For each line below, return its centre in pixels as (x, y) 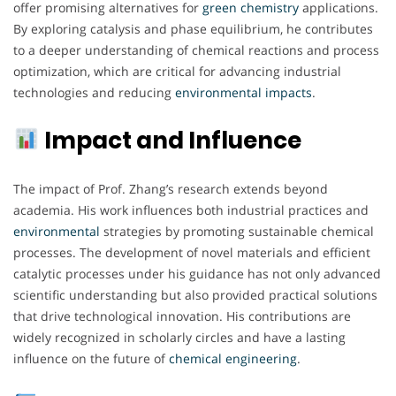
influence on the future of (91, 358)
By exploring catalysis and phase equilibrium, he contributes (193, 28)
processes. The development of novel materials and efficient (192, 252)
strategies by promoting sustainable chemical (237, 231)
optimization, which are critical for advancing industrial (177, 71)
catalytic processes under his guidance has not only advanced (197, 273)
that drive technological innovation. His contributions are (182, 316)
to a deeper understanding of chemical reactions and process (196, 49)
